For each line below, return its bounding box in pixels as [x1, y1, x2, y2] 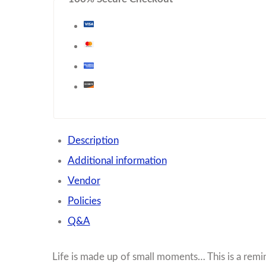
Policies [67, 196, 101, 207]
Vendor [67, 176, 100, 186]
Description [67, 135, 119, 146]
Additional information [67, 156, 167, 166]
